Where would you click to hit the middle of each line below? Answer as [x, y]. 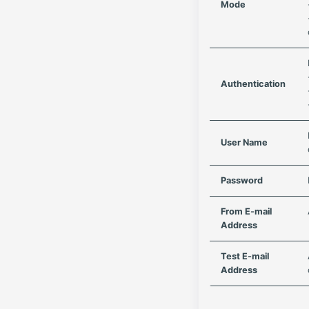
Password [242, 180]
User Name [244, 142]
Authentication [253, 84]
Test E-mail [245, 256]
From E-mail [246, 211]
